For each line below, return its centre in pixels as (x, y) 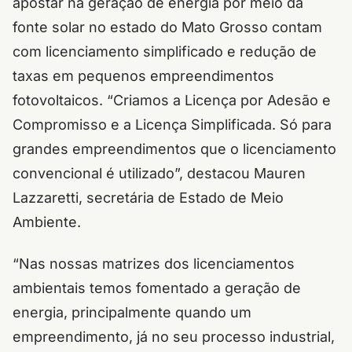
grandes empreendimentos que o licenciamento (174, 149)
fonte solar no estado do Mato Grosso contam (167, 27)
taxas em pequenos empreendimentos (143, 76)
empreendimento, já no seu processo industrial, (174, 337)
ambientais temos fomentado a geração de (157, 288)
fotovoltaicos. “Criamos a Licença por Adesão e (172, 100)
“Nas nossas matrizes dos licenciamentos (154, 264)
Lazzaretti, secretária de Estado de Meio (148, 198)
